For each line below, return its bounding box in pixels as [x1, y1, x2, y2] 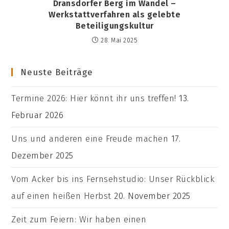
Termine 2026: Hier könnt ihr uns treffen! [11, 93, 176, 104]
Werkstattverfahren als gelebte [49, 10, 180, 20]
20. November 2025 [114, 191, 191, 201]
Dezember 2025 [11, 150, 74, 161]
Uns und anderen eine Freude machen [11, 133, 169, 144]
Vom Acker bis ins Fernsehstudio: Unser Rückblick [11, 174, 215, 185]
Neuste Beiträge [20, 67, 94, 78]
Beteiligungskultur [75, 21, 154, 31]
